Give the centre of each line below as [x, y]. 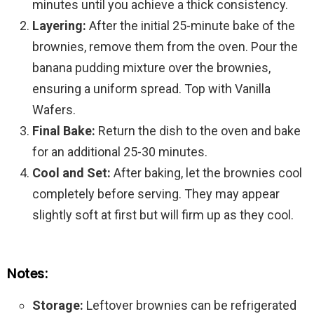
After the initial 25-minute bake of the [191, 26]
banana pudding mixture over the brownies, [151, 68]
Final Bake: [64, 131]
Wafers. [54, 110]
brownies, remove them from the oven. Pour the [165, 47]
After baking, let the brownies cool [206, 173]
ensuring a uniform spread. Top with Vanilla [151, 89]
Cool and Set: [71, 173]
